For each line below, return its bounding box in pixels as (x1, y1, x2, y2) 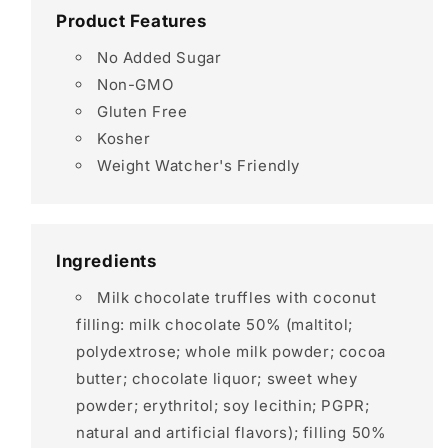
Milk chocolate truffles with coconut (97, 288, 377, 307)
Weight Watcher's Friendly (97, 156, 300, 175)
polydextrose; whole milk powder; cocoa (76, 342, 386, 361)
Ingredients (56, 251, 157, 271)
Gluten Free (97, 102, 188, 121)
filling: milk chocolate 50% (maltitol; (76, 315, 353, 334)
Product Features (56, 11, 207, 31)
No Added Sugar (97, 48, 222, 67)
